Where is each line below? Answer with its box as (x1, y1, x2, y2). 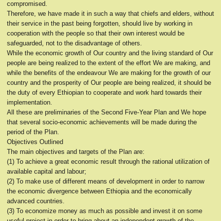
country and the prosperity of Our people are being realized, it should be (7, 79, 211, 86)
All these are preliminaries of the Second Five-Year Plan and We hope (7, 109, 206, 116)
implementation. (7, 99, 52, 106)
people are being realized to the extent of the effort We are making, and (7, 59, 210, 67)
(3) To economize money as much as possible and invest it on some (7, 207, 202, 215)
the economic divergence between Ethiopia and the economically (7, 187, 192, 195)
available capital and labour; (7, 168, 86, 175)
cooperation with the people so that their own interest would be (7, 30, 184, 37)
